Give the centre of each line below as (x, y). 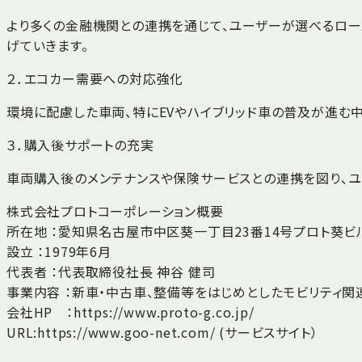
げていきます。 (48, 45)
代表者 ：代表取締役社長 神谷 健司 (111, 271)
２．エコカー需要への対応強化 (95, 78)
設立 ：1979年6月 (59, 251)
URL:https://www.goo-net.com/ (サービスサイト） (162, 332)
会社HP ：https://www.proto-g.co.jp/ (130, 311)
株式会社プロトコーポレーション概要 (115, 210)
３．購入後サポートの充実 (80, 144)
